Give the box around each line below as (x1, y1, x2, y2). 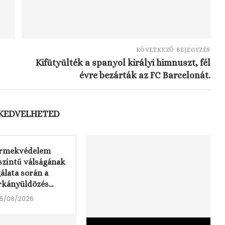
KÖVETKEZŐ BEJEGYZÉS (136, 46, 210, 53)
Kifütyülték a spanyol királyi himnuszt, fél (35, 58, 210, 68)
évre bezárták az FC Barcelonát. (79, 70, 210, 80)
